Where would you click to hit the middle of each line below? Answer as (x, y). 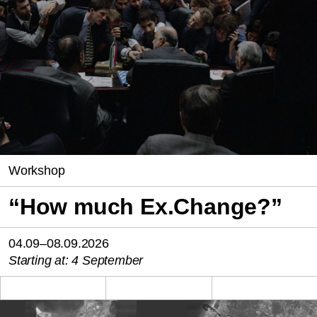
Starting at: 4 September (76, 261)
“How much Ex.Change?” (145, 207)
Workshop (37, 171)
